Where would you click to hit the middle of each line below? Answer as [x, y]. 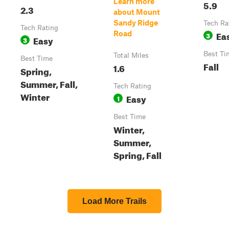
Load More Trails [114, 201]
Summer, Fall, [49, 83]
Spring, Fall [138, 154]
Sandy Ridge [136, 22]
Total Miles [131, 55]
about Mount [137, 12]
